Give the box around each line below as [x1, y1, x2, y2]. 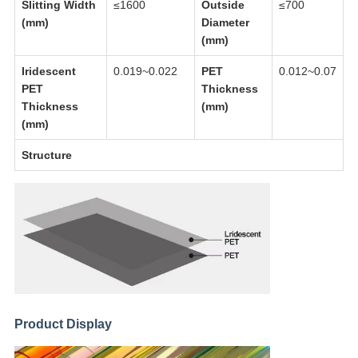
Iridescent [21, 65, 76, 78]
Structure [21, 149, 72, 162]
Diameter [201, 16, 249, 30]
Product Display [14, 316, 112, 331]
